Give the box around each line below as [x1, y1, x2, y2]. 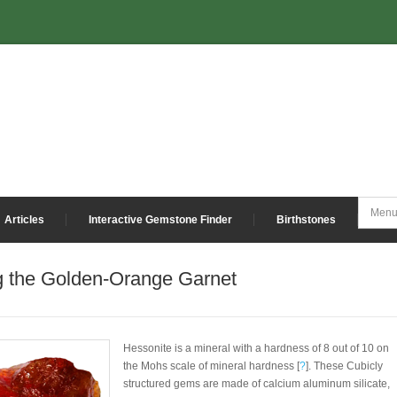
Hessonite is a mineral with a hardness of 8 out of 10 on [123, 342, 389, 354]
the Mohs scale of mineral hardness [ [123, 360, 300, 372]
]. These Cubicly [306, 360, 383, 372]
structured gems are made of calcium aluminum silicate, [123, 378, 390, 390]
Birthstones [276, 214, 336, 226]
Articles [4, 214, 44, 226]
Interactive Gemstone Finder [89, 214, 232, 226]
